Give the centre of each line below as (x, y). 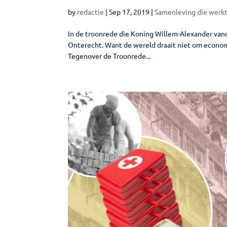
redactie (91, 11)
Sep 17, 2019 (129, 11)
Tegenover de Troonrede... (109, 55)
